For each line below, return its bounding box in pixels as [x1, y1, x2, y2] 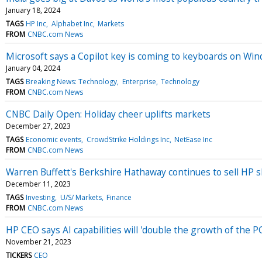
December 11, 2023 [6, 178, 71, 189]
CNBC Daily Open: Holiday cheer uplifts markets [6, 107, 211, 120]
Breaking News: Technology [26, 76, 118, 87]
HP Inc [26, 18, 47, 29]
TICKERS [6, 250, 32, 260]
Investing [26, 192, 56, 202]
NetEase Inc [174, 134, 212, 144]
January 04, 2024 [6, 63, 60, 73]
